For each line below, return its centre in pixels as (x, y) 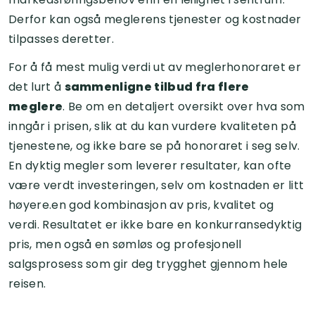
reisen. (27, 283)
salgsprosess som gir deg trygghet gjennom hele (148, 264)
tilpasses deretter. (62, 39)
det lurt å (37, 86)
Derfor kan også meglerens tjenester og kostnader (155, 19)
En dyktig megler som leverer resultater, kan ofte (150, 165)
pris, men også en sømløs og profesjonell (125, 244)
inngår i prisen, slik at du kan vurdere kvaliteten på (152, 126)
